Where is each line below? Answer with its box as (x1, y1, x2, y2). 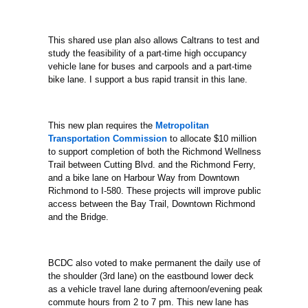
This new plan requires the (48, 120, 153, 131)
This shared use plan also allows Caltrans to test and (48, 34, 260, 45)
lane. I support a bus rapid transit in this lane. (65, 74, 248, 85)
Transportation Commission (48, 133, 168, 144)
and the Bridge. (48, 211, 109, 222)
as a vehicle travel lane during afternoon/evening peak (48, 284, 263, 295)
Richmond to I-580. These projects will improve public (48, 185, 262, 196)
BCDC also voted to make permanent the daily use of (48, 258, 261, 269)
